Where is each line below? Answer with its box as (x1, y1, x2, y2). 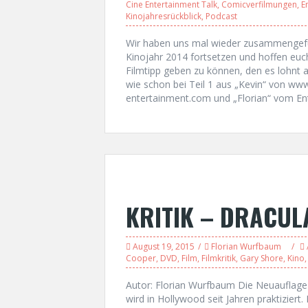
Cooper (126, 252, 156, 264)
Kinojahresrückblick (126, 10, 201, 22)
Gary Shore (240, 252, 283, 264)
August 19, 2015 (133, 241, 195, 252)
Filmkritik (201, 252, 236, 264)
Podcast (206, 10, 237, 22)
